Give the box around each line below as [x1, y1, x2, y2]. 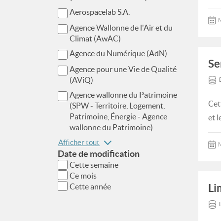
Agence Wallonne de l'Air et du [70, 23, 173, 32]
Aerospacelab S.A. [70, 7, 130, 16]
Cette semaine [70, 160, 118, 169]
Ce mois [70, 171, 97, 180]
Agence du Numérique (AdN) [70, 49, 167, 58]
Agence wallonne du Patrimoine [70, 90, 177, 99]
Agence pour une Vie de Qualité [70, 65, 177, 74]
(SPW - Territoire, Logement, [70, 101, 165, 110]
